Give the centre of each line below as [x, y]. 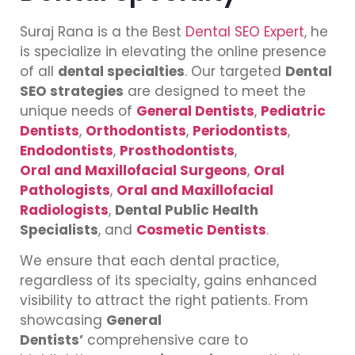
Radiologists [64, 210]
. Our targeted [235, 71]
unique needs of [78, 111]
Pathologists [65, 190]
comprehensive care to [166, 340]
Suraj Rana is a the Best [103, 31]
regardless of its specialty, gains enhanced [168, 281]
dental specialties [121, 71]
